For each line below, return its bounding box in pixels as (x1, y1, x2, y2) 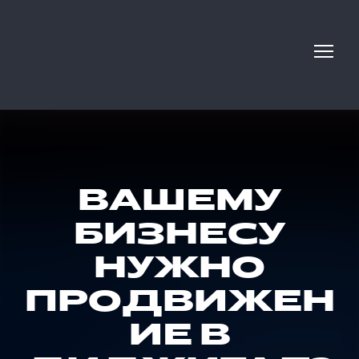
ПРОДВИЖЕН (24, 288, 335, 319)
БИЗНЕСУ (73, 221, 286, 252)
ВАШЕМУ (77, 188, 282, 218)
